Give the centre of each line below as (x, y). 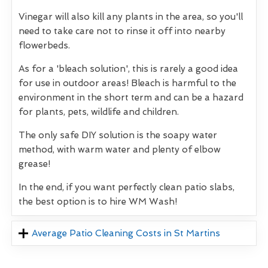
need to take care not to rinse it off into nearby (122, 31)
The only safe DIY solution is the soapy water (118, 135)
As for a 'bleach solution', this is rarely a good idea (128, 68)
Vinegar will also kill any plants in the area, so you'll (131, 16)
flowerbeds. (44, 45)
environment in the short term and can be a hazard (131, 97)
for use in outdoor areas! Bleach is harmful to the (127, 83)
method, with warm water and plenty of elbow (120, 149)
